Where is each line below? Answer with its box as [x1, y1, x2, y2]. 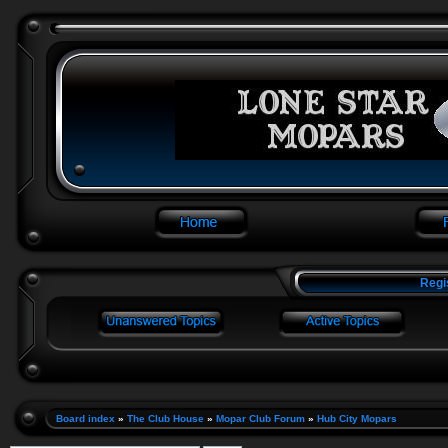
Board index [56, 413, 115, 424]
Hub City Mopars [317, 413, 397, 424]
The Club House [127, 413, 204, 424]
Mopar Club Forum [216, 413, 305, 424]
